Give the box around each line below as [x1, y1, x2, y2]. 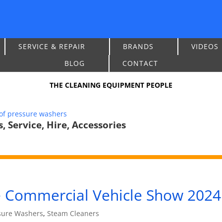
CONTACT [122, 58, 158, 68]
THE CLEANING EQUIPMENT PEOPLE [50, 80, 172, 90]
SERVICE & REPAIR [18, 42, 85, 51]
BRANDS [123, 42, 154, 51]
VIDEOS [191, 42, 219, 51]
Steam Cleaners [47, 208, 99, 218]
